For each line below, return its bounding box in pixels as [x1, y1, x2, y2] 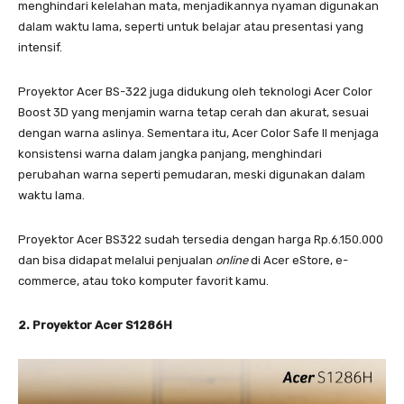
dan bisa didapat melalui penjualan [18, 252, 216, 267]
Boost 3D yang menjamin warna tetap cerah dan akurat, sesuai [18, 105, 369, 119]
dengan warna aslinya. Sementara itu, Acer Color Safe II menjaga [18, 125, 379, 140]
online [216, 252, 248, 267]
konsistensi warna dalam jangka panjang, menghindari [18, 146, 322, 161]
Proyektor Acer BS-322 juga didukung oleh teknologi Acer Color [18, 84, 372, 98]
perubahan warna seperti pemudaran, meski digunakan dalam [18, 167, 365, 181]
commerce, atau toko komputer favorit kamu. [18, 273, 269, 288]
